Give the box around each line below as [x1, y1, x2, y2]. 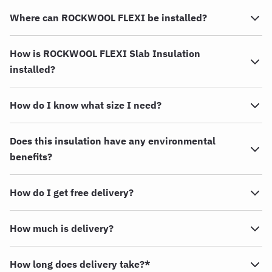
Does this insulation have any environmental [10, 135, 216, 148]
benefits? [10, 151, 52, 163]
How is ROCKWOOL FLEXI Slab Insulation [10, 47, 200, 60]
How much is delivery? [10, 222, 114, 235]
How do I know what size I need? [10, 99, 161, 112]
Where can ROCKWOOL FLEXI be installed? [10, 12, 207, 24]
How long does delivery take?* [10, 258, 151, 271]
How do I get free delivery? [10, 186, 134, 199]
